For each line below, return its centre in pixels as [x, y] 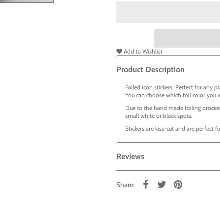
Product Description [150, 70]
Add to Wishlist [142, 52]
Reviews [130, 157]
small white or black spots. [159, 116]
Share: [125, 185]
